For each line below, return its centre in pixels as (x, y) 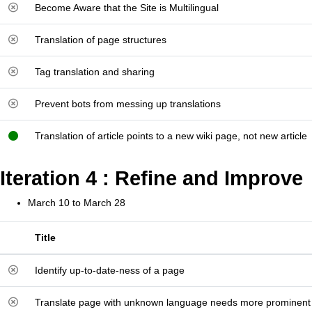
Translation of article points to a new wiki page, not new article (171, 136)
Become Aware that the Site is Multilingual (127, 8)
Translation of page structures (101, 40)
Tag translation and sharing (95, 72)
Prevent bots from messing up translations (128, 104)
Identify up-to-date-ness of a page (110, 270)
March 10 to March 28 (77, 203)
